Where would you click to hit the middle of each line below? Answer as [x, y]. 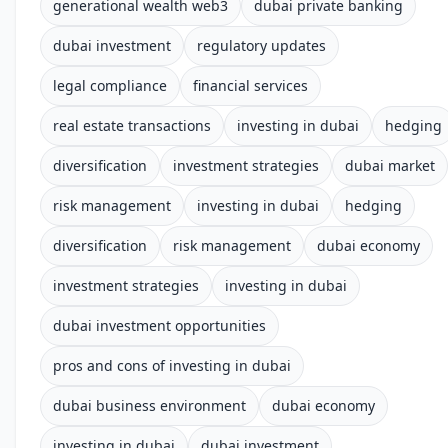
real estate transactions [132, 125]
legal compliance [110, 85]
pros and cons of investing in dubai [172, 365]
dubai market [390, 165]
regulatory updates [261, 45]
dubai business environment [149, 405]
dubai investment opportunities [159, 325]
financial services [250, 85]
